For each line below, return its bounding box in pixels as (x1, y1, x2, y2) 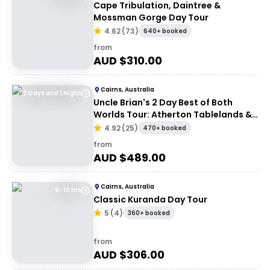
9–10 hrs (55, 186, 81, 195)
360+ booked (128, 209, 170, 218)
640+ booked (143, 27, 187, 36)
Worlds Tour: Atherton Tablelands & (93, 108, 252, 121)
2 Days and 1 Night (23, 89, 81, 98)
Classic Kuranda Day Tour (93, 193, 207, 206)
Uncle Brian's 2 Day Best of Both (93, 96, 233, 108)
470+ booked (143, 124, 186, 133)
